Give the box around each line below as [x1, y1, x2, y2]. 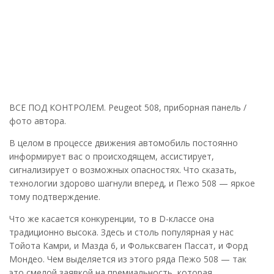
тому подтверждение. [9, 190, 100, 202]
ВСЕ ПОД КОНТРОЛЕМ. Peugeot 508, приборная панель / [9, 101, 246, 113]
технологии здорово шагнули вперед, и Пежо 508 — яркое [9, 177, 255, 189]
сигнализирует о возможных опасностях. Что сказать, [9, 163, 237, 176]
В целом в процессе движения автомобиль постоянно [9, 136, 238, 149]
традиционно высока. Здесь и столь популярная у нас [9, 226, 234, 238]
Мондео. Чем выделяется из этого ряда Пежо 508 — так [9, 253, 246, 265]
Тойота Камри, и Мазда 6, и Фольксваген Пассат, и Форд [9, 239, 248, 251]
